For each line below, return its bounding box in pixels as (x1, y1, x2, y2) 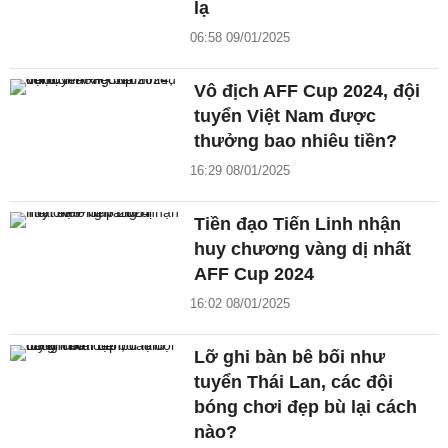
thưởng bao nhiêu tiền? (194, 130, 398, 151)
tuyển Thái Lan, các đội (194, 371, 394, 392)
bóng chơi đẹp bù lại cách (194, 396, 418, 417)
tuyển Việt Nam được (194, 105, 377, 126)
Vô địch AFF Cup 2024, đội (194, 80, 421, 101)
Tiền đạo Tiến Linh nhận (194, 213, 402, 234)
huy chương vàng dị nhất (194, 238, 412, 259)
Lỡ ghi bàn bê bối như (194, 346, 386, 367)
